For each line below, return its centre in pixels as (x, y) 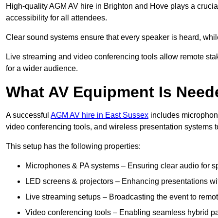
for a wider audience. (42, 69)
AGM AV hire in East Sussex (100, 115)
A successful (28, 115)
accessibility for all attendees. (56, 18)
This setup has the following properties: (73, 146)
